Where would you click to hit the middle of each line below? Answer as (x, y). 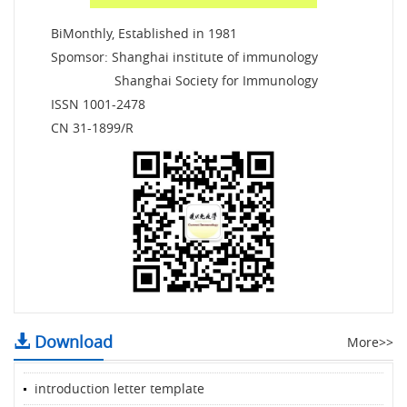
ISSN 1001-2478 (98, 104)
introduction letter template (119, 388)
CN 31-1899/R (92, 127)
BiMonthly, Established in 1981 (144, 33)
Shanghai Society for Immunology (184, 80)
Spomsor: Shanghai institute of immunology (184, 56)
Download (71, 341)
